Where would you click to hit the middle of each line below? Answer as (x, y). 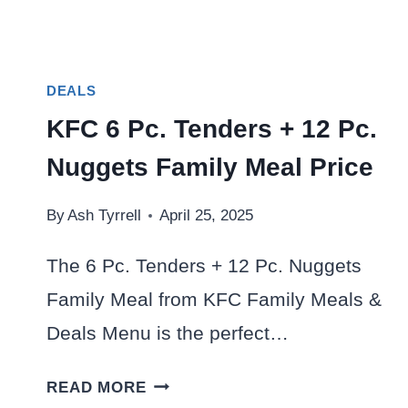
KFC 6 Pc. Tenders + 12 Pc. (212, 128)
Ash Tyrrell (105, 215)
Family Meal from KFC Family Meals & (214, 299)
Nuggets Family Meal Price (210, 167)
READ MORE (97, 387)
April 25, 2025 (207, 215)
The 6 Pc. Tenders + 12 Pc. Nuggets (204, 265)
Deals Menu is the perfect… (168, 332)
